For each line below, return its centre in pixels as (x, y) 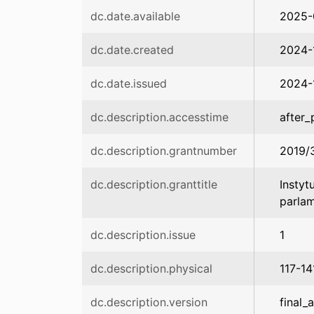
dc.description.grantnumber (164, 151)
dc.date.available (135, 16)
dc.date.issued (129, 83)
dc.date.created (132, 50)
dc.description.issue (143, 235)
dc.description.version (149, 302)
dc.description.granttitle (154, 184)
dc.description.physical (151, 268)
